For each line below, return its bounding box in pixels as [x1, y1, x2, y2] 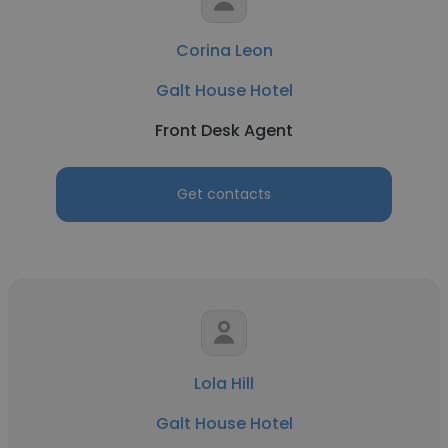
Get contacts [177, 184, 271, 204]
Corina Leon [175, 39, 273, 62]
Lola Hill [194, 372, 254, 395]
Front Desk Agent [155, 119, 293, 142]
